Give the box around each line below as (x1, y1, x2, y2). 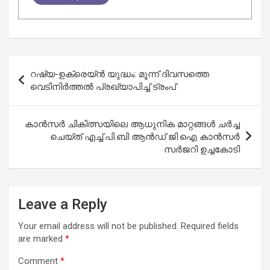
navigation (8, 75, 79, 93)
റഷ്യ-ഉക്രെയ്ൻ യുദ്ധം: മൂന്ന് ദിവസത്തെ (30, 68, 209, 80)
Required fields (181, 220, 239, 231)
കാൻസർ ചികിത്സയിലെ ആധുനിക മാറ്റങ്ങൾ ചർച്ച (25, 118, 240, 130)
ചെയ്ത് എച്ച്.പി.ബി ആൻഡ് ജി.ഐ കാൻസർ (50, 131, 240, 142)
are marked (18, 233, 65, 244)
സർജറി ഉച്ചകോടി (164, 143, 240, 155)
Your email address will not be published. (18, 220, 178, 231)
